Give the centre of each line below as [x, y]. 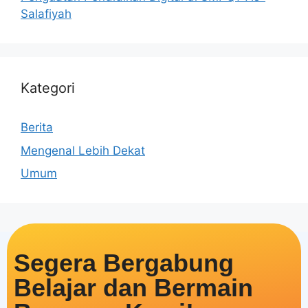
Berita [37, 127]
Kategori [48, 88]
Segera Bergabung [124, 263]
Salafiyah [46, 14]
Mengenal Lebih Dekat [83, 150]
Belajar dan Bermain [133, 288]
